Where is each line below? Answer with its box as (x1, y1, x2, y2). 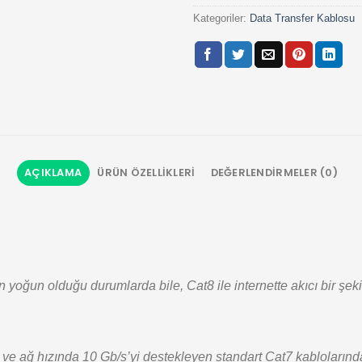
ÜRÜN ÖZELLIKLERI (97, 166, 196, 180)
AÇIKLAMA (24, 166, 82, 180)
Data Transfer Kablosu (250, 12, 355, 25)
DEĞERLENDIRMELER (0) (210, 166, 338, 180)
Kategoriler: (193, 12, 250, 25)
